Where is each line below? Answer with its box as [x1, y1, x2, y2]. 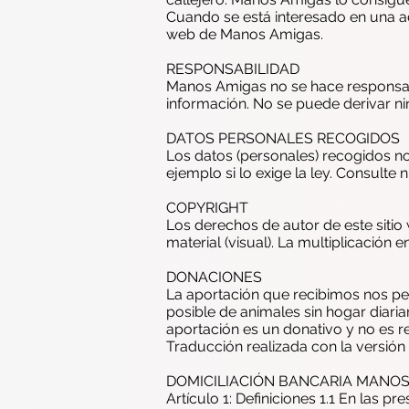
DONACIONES [166, 268, 262, 286]
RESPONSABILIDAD [166, 60, 299, 78]
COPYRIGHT [166, 199, 248, 216]
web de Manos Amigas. [166, 26, 323, 43]
